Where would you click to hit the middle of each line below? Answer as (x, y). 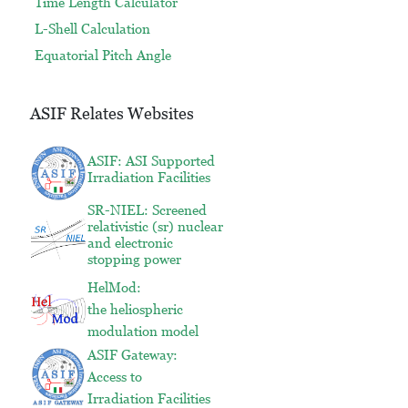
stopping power (134, 260)
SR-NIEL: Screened (147, 210)
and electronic (130, 243)
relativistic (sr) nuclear (155, 227)
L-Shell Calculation (92, 29)
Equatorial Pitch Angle (102, 55)
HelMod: (114, 288)
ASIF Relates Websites (112, 114)
